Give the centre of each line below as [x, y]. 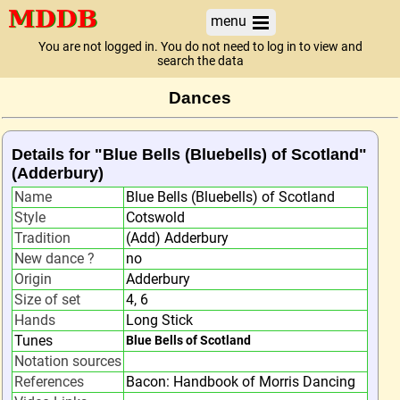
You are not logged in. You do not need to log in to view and [200, 47]
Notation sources [68, 361]
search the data [200, 61]
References [49, 382]
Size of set [47, 300]
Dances [200, 98]
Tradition [42, 238]
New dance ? [54, 258]
